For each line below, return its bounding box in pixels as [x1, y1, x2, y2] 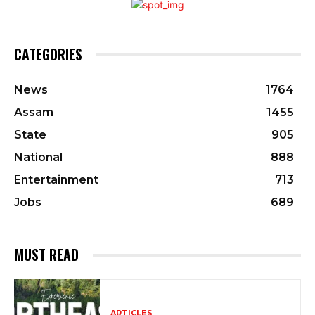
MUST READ [14, 244, 79, 266]
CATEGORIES [14, 44, 82, 65]
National [14, 150, 63, 165]
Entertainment [14, 173, 98, 187]
